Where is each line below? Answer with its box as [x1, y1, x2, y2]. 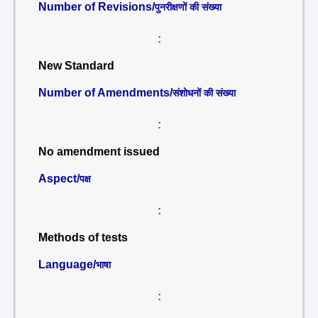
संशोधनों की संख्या [172, 87, 236, 99]
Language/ [38, 258, 96, 270]
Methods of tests [38, 231, 128, 243]
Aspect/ [38, 172, 79, 185]
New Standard [38, 60, 114, 72]
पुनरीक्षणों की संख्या [155, 1, 221, 13]
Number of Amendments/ [38, 87, 172, 99]
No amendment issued [38, 146, 160, 158]
